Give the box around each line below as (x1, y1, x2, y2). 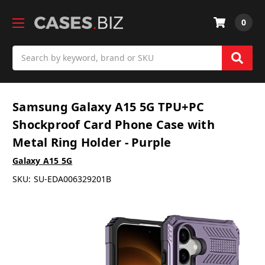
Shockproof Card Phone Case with (12, 117, 215, 133)
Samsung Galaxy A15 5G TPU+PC (12, 99, 204, 115)
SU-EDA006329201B (33, 173, 111, 185)
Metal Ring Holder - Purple (12, 134, 172, 151)
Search (12, 46, 40, 57)
